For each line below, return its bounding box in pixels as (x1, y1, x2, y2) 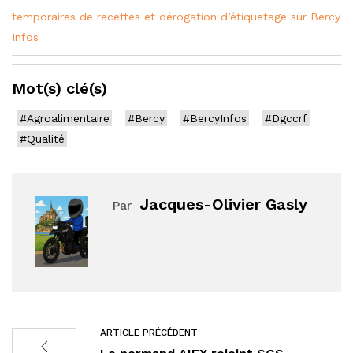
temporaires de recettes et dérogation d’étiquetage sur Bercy (12, 9, 340, 23)
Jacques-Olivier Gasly (139, 194, 307, 214)
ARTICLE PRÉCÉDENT (100, 326, 198, 338)
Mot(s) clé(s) (12, 78, 107, 98)
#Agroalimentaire (20, 111, 110, 124)
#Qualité (20, 132, 65, 145)
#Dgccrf (265, 111, 307, 124)
